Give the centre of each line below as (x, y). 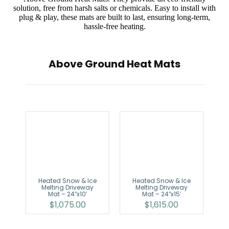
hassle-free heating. (114, 27)
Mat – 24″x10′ (67, 194)
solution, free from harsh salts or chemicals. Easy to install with (114, 8)
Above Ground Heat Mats (114, 64)
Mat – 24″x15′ (162, 194)
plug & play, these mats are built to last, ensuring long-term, (114, 17)
